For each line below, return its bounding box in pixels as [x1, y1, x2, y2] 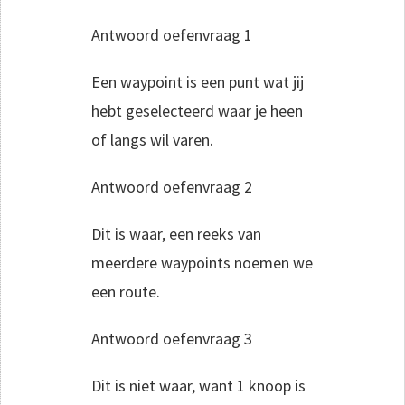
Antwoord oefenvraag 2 [91, 175, 252, 197]
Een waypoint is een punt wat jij [91, 71, 304, 92]
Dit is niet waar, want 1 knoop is [91, 374, 306, 396]
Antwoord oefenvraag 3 [91, 327, 252, 349]
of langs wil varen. [91, 128, 213, 150]
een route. [91, 280, 160, 302]
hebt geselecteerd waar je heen [91, 99, 303, 121]
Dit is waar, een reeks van [91, 222, 261, 244]
